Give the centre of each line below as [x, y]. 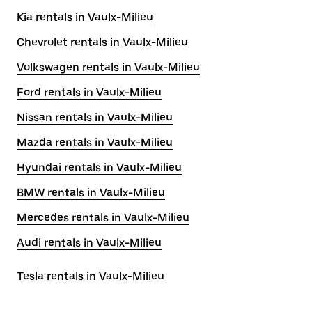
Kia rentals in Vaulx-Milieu [85, 17]
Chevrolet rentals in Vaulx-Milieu [102, 42]
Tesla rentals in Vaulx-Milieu [91, 276]
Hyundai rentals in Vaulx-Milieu [99, 167]
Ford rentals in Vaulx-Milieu [89, 92]
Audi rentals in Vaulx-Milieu [89, 243]
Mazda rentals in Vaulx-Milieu [95, 142]
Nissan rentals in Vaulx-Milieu [95, 117]
